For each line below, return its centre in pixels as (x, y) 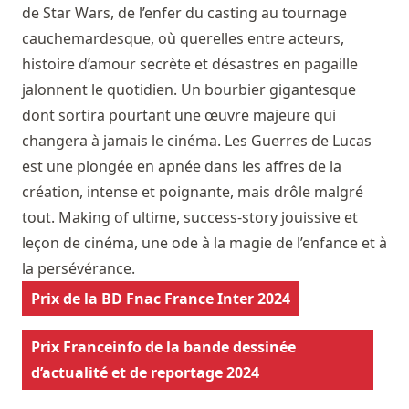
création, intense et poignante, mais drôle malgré (193, 192)
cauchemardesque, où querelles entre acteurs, (183, 39)
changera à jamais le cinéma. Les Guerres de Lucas (197, 141)
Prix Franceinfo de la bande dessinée (163, 347)
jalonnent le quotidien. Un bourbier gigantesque (189, 90)
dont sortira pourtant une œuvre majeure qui (179, 115)
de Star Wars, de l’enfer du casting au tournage (184, 13)
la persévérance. (79, 269)
